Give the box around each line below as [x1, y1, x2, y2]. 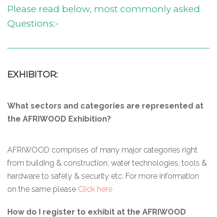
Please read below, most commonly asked [7, 3, 200, 15]
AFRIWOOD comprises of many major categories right [7, 145, 198, 155]
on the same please [7, 184, 78, 194]
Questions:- [7, 17, 59, 29]
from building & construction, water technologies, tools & [7, 158, 207, 168]
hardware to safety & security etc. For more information [7, 171, 199, 181]
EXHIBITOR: [7, 69, 58, 80]
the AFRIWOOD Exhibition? [7, 114, 111, 124]
